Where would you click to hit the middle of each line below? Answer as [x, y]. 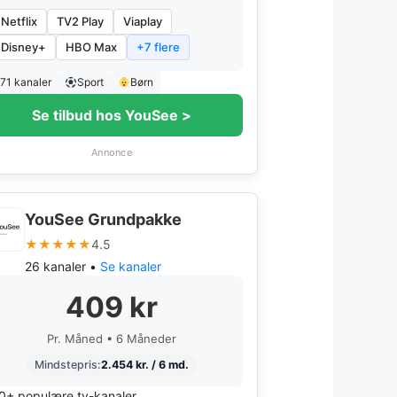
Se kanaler [131, 266]
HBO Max [91, 47]
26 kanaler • [62, 266]
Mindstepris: [68, 365]
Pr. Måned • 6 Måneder [112, 339]
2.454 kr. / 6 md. [145, 365]
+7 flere [158, 47]
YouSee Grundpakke [103, 219]
